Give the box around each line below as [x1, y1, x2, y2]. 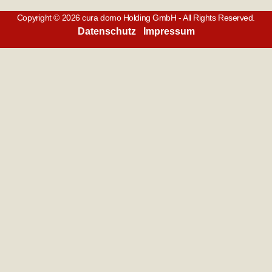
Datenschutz [77, 26, 136, 37]
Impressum [143, 26, 195, 37]
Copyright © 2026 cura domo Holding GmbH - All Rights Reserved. [16, 13, 256, 23]
